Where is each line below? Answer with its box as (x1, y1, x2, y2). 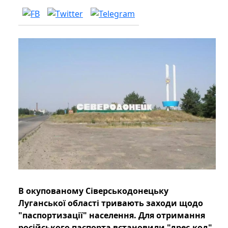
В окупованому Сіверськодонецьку (18, 185, 168, 197)
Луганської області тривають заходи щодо (18, 197, 203, 209)
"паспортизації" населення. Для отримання (18, 210, 205, 221)
